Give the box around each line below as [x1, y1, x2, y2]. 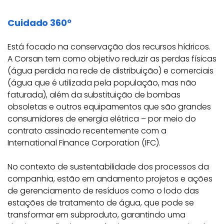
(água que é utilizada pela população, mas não [7, 77, 196, 88]
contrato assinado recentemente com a [7, 125, 166, 136]
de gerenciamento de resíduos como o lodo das [7, 185, 199, 196]
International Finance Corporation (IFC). [7, 137, 160, 148]
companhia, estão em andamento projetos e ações [7, 173, 212, 184]
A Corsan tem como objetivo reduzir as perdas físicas [7, 53, 216, 64]
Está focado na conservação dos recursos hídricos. [7, 41, 210, 52]
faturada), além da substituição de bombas [7, 89, 180, 100]
